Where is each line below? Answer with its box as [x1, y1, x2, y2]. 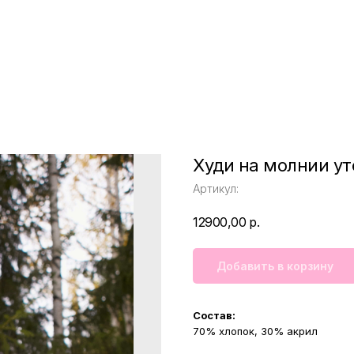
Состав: [193, 309, 235, 322]
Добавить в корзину [217, 259, 333, 273]
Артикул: [193, 182, 239, 195]
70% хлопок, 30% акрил [193, 325, 318, 337]
